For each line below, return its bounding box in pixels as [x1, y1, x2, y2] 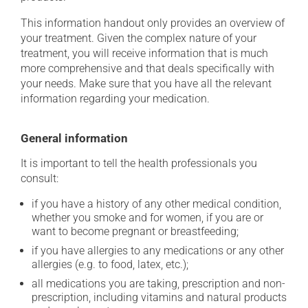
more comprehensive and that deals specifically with [21, 62, 274, 75]
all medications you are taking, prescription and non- [32, 277, 285, 290]
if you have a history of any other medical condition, [32, 197, 281, 210]
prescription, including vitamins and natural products [32, 291, 287, 304]
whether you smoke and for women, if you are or [32, 211, 263, 224]
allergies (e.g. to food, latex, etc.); [32, 258, 188, 271]
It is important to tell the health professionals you [21, 157, 257, 170]
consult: [21, 172, 58, 185]
